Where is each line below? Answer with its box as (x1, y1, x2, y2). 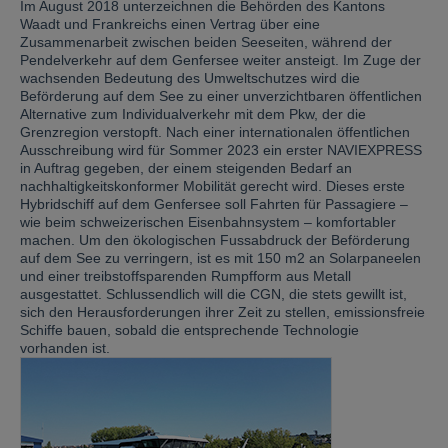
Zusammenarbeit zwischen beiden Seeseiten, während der (20, 34, 392, 50)
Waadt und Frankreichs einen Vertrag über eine (20, 16, 320, 32)
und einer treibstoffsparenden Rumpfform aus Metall (20, 268, 351, 284)
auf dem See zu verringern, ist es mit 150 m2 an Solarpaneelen (20, 250, 421, 266)
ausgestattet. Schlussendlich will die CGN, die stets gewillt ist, (20, 286, 407, 302)
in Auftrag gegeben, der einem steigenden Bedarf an (20, 160, 352, 176)
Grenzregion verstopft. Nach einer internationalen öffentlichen (20, 124, 410, 140)
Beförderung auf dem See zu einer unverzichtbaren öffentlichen (20, 88, 422, 104)
